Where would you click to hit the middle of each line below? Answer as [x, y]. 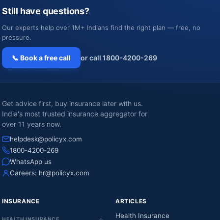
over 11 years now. [32, 124]
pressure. [17, 38]
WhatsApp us [31, 162]
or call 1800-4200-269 [119, 58]
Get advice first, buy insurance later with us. [72, 104]
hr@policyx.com [64, 173]
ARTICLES [131, 201]
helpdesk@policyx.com [46, 139]
